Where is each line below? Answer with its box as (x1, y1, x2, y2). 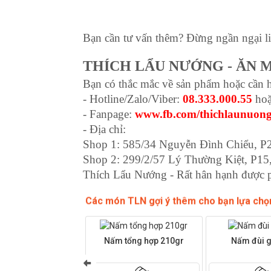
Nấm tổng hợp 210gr (103, 235, 184, 246)
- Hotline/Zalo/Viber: (83, 93, 183, 106)
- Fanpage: (83, 108, 135, 121)
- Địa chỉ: (83, 123, 129, 136)
